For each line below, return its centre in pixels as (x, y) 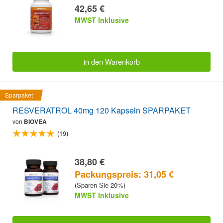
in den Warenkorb (111, 62)
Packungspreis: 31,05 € (124, 174)
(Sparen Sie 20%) (100, 185)
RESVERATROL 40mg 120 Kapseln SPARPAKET (102, 111)
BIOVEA (35, 122)
